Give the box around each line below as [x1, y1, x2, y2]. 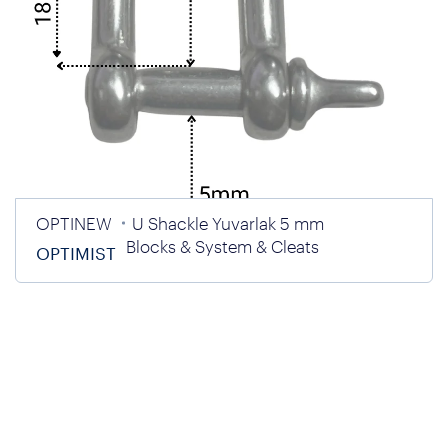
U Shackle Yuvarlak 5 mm [132, 213, 324, 233]
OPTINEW [36, 213, 112, 233]
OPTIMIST [36, 243, 116, 263]
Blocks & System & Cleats [126, 236, 319, 256]
